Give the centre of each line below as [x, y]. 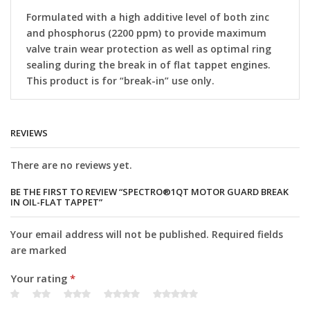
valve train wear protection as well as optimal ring [149, 48]
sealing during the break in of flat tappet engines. [149, 64]
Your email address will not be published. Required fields [147, 235]
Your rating [40, 279]
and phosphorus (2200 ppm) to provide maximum [147, 33]
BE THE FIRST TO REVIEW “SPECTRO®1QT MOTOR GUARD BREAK [149, 192]
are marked [38, 250]
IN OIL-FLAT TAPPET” [56, 202]
